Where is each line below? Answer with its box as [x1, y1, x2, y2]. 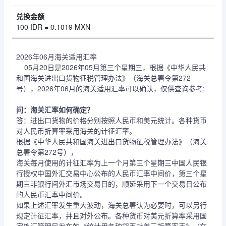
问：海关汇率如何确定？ [16, 104, 94, 115]
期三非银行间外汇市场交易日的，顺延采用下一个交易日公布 [16, 179, 207, 189]
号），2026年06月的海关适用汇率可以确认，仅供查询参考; [16, 83, 205, 93]
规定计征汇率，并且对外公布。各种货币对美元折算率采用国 [16, 210, 207, 220]
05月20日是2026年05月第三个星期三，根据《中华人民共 [16, 62, 206, 72]
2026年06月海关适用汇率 [16, 51, 97, 62]
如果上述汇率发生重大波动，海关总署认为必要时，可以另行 [16, 200, 207, 210]
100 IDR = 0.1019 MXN [16, 22, 90, 32]
